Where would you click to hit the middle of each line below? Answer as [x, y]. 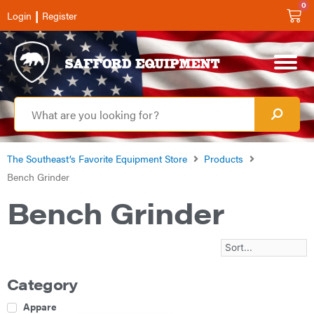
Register [60, 15]
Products [224, 158]
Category [42, 284]
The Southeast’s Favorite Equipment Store [97, 158]
